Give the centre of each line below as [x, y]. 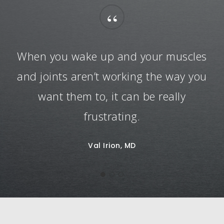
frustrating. [112, 116]
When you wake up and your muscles [112, 56]
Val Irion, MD [112, 146]
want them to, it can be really [112, 96]
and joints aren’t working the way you [112, 76]
